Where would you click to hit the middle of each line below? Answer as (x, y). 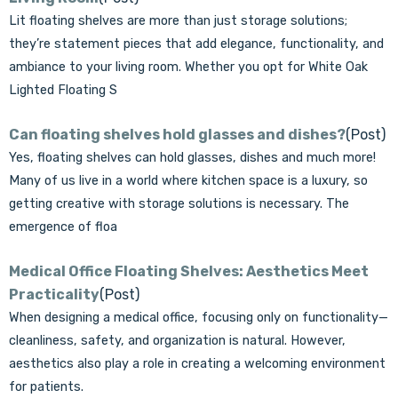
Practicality (54, 295)
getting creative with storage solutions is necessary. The (179, 204)
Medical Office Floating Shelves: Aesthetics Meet (189, 271)
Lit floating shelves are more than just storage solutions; (178, 21)
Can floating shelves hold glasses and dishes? (177, 135)
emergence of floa (63, 227)
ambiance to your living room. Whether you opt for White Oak (188, 67)
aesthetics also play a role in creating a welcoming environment (197, 364)
